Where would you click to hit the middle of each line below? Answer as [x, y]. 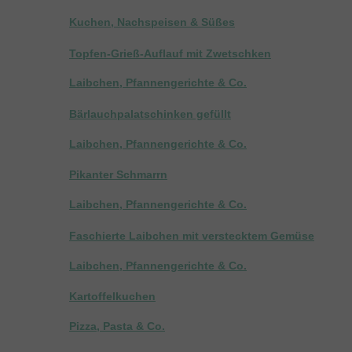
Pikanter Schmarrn [118, 175]
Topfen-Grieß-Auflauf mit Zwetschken [170, 53]
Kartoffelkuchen [112, 297]
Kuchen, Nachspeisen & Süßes [152, 22]
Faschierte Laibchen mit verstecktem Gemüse [192, 235]
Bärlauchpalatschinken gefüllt [150, 114]
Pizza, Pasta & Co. [117, 326]
